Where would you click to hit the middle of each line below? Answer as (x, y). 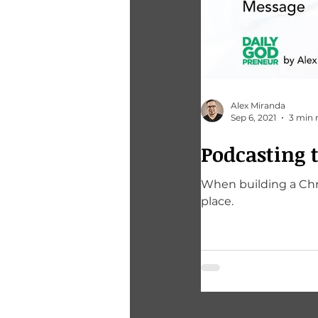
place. (217, 201)
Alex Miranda (258, 105)
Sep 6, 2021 (253, 117)
